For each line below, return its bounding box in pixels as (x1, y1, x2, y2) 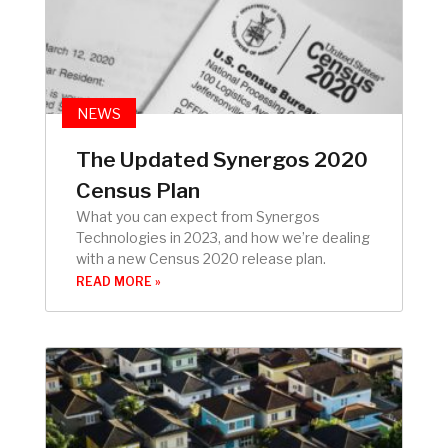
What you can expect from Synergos (76, 207, 320, 225)
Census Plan (76, 177, 200, 203)
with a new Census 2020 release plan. (76, 249, 326, 267)
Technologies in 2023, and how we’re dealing (76, 228, 370, 246)
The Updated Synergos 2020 (76, 146, 368, 172)
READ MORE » (76, 273, 161, 289)
